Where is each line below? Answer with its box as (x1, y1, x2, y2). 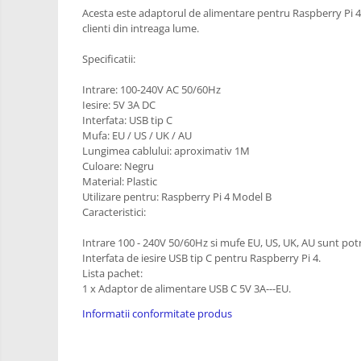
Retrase (176, 17, 218, 32)
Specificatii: (82, 52, 135, 66)
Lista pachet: (82, 266, 143, 280)
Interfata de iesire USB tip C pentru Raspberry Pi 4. (82, 251, 321, 265)
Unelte (176, 59, 212, 74)
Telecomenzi (12, 45, 81, 60)
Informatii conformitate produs (82, 306, 232, 321)
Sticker (12, 220, 50, 235)
